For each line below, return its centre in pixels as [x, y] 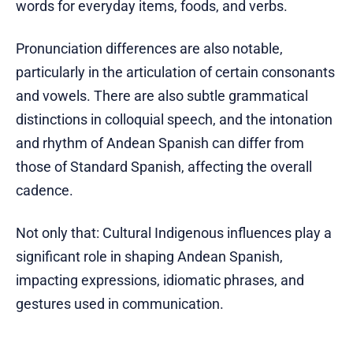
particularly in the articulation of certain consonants [175, 72]
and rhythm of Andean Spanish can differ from [160, 143]
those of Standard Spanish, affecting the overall [164, 167]
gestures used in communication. [120, 304]
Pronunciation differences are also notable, [149, 49]
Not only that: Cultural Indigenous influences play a [174, 233]
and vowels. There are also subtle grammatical [162, 96]
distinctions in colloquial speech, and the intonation [174, 120]
